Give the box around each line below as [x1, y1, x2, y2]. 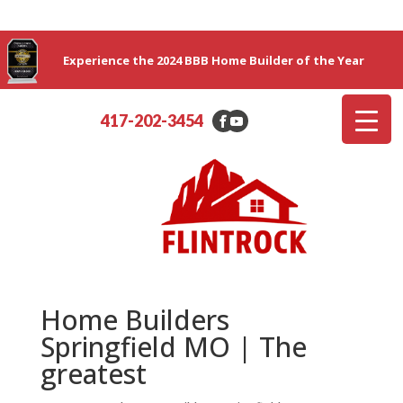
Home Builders [40, 300, 229, 338]
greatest [40, 354, 147, 392]
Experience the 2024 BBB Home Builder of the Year [62, 51, 364, 68]
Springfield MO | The [40, 327, 307, 365]
